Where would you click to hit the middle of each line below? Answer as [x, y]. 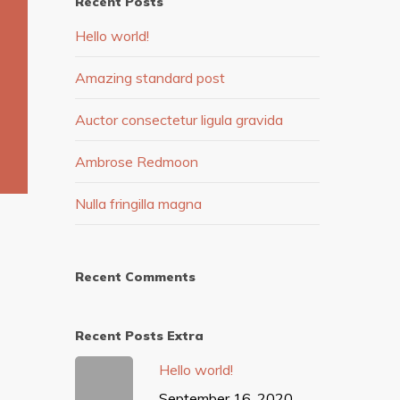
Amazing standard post [150, 78]
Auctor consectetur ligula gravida [179, 120]
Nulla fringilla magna [139, 204]
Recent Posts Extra [140, 336]
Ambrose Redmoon [137, 162]
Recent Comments [136, 277]
